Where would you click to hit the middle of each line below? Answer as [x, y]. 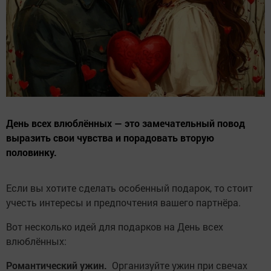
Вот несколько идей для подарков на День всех [115, 227]
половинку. [31, 152]
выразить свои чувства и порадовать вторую [110, 138]
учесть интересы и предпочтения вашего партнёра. [125, 203]
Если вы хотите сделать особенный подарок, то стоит [129, 188]
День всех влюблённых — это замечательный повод [126, 123]
